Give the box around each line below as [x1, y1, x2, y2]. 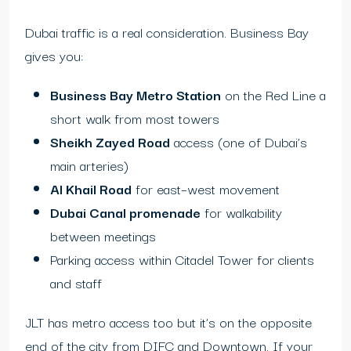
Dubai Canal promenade [50, 201, 201, 223]
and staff [50, 272, 102, 294]
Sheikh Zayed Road [50, 131, 170, 153]
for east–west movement [132, 178, 280, 200]
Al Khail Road [50, 178, 132, 200]
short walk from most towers [50, 107, 219, 129]
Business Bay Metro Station [50, 84, 221, 106]
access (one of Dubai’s [170, 131, 307, 153]
